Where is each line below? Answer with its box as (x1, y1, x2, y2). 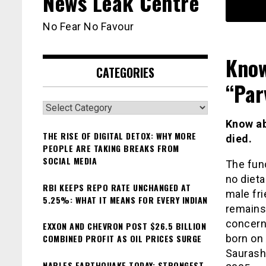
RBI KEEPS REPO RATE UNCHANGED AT (43, 180, 191, 194)
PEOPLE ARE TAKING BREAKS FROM (43, 142, 179, 155)
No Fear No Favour (43, 20, 134, 33)
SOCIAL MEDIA (43, 154, 97, 167)
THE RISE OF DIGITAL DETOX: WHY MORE (43, 129, 197, 142)
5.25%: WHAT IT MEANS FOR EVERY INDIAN (43, 193, 208, 206)
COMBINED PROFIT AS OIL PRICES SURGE (43, 232, 202, 245)
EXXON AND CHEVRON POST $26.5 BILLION (43, 220, 206, 233)
